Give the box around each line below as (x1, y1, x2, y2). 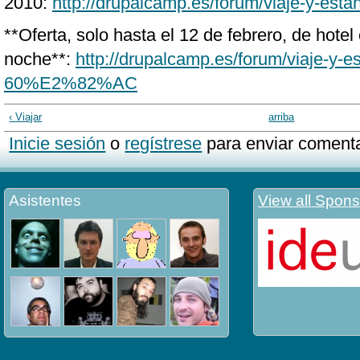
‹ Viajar (9, 111, 43, 124)
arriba (268, 111, 295, 124)
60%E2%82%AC (4, 73, 137, 93)
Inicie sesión (9, 133, 106, 153)
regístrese (125, 133, 202, 153)
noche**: (4, 49, 76, 69)
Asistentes (9, 191, 81, 209)
